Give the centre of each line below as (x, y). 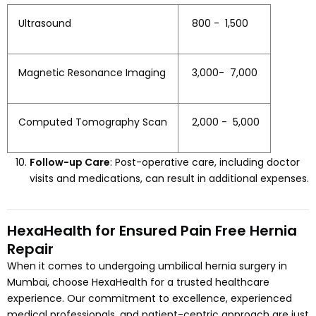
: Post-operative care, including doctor (205, 163)
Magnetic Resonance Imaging (92, 73)
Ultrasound (45, 24)
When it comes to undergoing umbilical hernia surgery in (147, 266)
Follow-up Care (70, 163)
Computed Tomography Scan (93, 122)
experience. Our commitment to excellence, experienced (150, 299)
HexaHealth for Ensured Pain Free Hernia (152, 231)
